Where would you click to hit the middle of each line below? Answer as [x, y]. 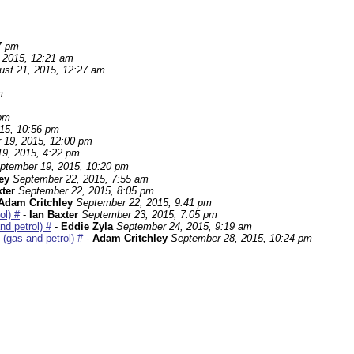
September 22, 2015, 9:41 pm [144, 203]
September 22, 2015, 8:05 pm [86, 191]
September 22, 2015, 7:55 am [81, 179]
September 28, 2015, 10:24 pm [241, 239]
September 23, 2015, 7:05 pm [149, 215]
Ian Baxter [54, 215]
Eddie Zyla [87, 227]
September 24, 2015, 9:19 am [184, 227]
